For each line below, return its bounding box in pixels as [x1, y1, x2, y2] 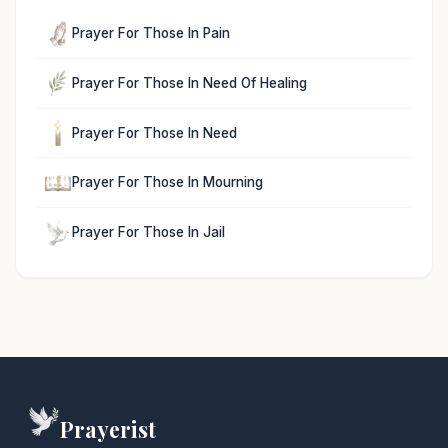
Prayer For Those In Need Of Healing [72, 74, 307, 91]
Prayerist [60, 414, 156, 443]
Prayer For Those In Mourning [72, 174, 263, 191]
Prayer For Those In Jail [72, 224, 225, 241]
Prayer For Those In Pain [72, 25, 230, 42]
